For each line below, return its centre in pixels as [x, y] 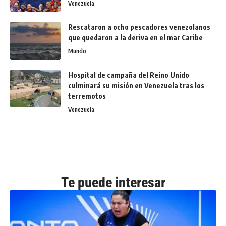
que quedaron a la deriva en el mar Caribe [135, 37]
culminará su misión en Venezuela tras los [136, 85]
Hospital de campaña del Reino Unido [129, 75]
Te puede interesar [113, 182]
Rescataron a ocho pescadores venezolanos [139, 27]
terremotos [87, 96]
